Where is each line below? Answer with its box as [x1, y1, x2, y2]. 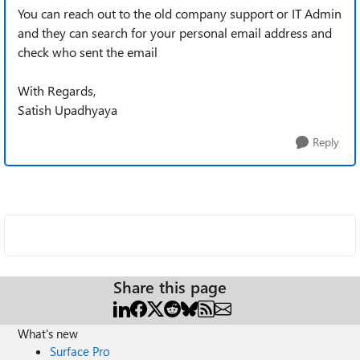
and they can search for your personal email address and [18, 24, 332, 41]
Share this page [113, 276, 227, 297]
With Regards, [18, 82, 96, 99]
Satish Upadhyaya [18, 101, 117, 118]
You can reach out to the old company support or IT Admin [18, 5, 342, 22]
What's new [18, 325, 79, 342]
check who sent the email [18, 43, 157, 60]
